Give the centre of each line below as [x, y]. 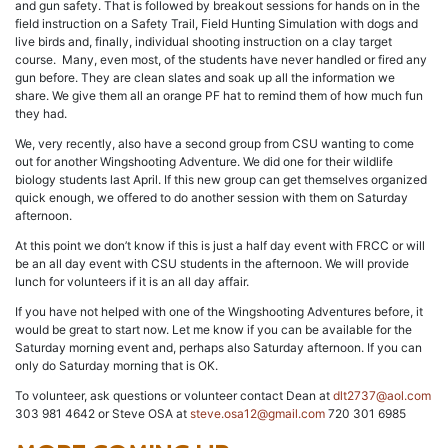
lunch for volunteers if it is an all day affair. [132, 282]
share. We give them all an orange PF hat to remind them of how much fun [219, 96]
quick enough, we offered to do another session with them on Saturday [211, 198]
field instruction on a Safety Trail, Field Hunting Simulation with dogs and [216, 24]
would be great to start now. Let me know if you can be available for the [213, 330]
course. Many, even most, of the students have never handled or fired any [221, 60]
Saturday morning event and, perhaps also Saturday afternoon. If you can [218, 348]
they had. [41, 114]
